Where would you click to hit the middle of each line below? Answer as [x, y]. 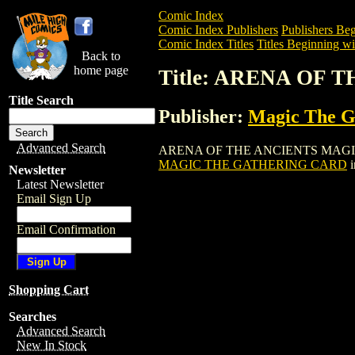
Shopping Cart [49, 290]
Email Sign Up [54, 198]
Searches [32, 317]
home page [101, 70]
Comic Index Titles [206, 44]
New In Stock [52, 345]
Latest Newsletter [60, 184]
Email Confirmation [66, 229]
